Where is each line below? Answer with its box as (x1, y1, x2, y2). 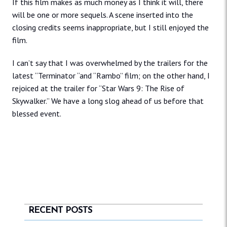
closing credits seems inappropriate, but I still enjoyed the (12, 22, 209, 32)
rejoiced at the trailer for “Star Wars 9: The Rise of (12, 83, 184, 93)
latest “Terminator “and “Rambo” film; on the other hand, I (12, 70, 210, 81)
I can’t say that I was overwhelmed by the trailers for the (12, 57, 208, 68)
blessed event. (12, 108, 61, 119)
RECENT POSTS (28, 206, 92, 215)
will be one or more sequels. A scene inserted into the (12, 9, 193, 20)
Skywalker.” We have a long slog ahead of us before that (12, 95, 204, 106)
